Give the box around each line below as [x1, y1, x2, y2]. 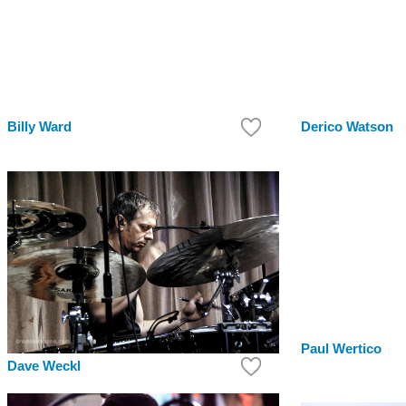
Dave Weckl [7, 358, 81, 373]
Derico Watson [301, 120, 393, 135]
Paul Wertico [301, 342, 382, 357]
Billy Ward [7, 120, 72, 135]
